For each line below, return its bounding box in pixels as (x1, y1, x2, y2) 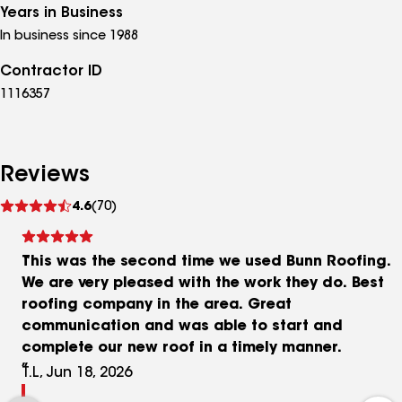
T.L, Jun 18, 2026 (22, 366, 132, 381)
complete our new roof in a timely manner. (22, 341, 342, 356)
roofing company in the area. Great (22, 298, 292, 313)
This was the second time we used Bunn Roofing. (22, 255, 391, 270)
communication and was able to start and (22, 319, 343, 335)
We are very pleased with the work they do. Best (22, 276, 384, 292)
